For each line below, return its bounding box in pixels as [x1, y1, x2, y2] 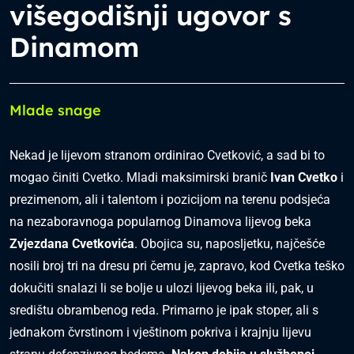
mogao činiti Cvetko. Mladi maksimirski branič [9, 170, 270, 185]
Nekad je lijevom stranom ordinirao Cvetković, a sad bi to [9, 148, 325, 163]
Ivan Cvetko [270, 170, 337, 185]
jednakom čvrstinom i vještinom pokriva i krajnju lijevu [9, 325, 311, 340]
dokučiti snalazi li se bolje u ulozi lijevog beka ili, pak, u [9, 281, 314, 296]
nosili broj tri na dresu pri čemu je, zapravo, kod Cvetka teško [9, 258, 345, 273]
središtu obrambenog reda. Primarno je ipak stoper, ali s [9, 303, 318, 318]
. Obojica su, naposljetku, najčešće [134, 236, 325, 251]
